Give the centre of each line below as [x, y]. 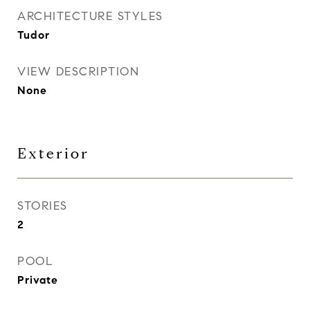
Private [38, 280]
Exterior [53, 154]
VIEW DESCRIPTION [78, 72]
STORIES [43, 206]
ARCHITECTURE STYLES [90, 16]
